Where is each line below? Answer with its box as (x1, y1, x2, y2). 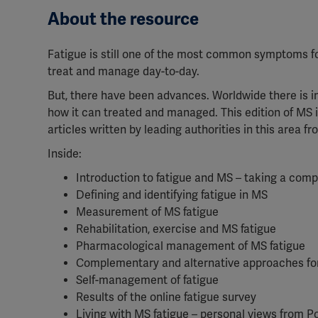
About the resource (48, 9, 199, 30)
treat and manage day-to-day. (48, 65, 199, 79)
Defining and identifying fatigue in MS (76, 188, 268, 202)
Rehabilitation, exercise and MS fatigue (76, 222, 276, 236)
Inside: (48, 147, 82, 161)
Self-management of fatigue (76, 273, 219, 287)
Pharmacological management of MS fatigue (76, 239, 305, 253)
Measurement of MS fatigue (76, 205, 219, 219)
